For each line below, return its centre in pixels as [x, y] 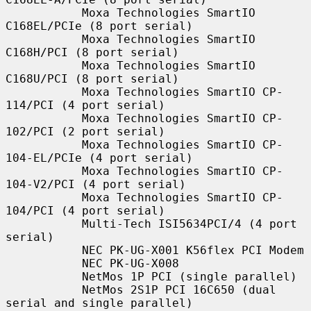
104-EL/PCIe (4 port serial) [99, 158]
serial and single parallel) [99, 303]
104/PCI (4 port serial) [85, 210]
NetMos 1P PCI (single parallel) [44, 276]
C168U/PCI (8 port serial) [92, 78]
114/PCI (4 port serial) [85, 105]
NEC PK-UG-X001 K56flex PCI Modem [44, 250]
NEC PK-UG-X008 [44, 263]
